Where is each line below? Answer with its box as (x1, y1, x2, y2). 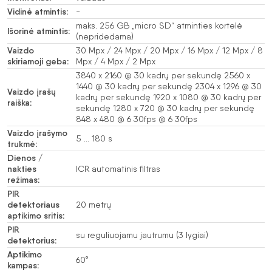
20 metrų (76, 199, 111, 209)
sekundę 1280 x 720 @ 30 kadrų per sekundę (76, 103, 254, 113)
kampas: (7, 259, 39, 271)
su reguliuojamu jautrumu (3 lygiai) (76, 229, 208, 240)
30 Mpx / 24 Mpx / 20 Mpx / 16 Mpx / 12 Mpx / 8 (76, 45, 263, 55)
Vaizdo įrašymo (7, 127, 67, 138)
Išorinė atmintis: (7, 25, 70, 36)
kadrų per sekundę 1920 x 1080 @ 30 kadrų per (76, 92, 261, 102)
